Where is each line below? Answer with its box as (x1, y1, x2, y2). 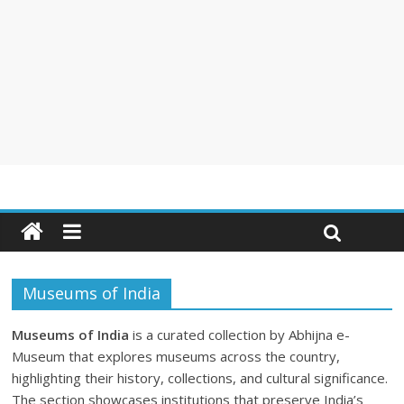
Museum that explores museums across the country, (12, 347, 341, 365)
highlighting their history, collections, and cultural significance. (12, 369, 389, 387)
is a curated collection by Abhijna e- (129, 326, 351, 344)
